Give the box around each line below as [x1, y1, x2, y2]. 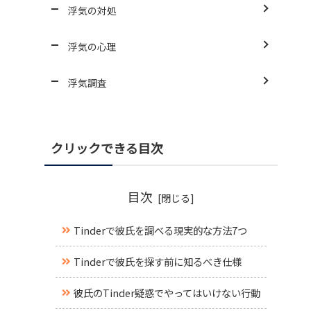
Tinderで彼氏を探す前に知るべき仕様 [73, 254, 242, 269]
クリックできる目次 [51, 139, 163, 158]
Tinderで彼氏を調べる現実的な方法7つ [73, 223, 247, 238]
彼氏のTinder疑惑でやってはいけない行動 [73, 285, 260, 301]
